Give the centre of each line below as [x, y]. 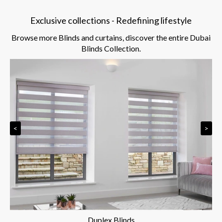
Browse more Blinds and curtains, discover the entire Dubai [111, 37]
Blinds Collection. [111, 48]
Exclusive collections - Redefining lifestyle [111, 20]
